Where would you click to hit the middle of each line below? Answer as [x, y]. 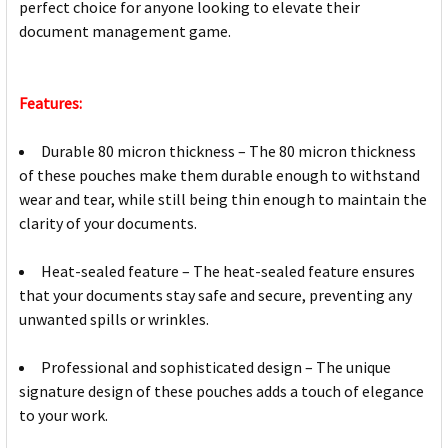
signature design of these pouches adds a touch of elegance [221, 391]
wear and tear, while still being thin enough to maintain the [223, 199]
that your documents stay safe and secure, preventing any [215, 295]
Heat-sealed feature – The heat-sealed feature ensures [228, 271]
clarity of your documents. [108, 223]
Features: [50, 103]
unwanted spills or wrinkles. [114, 319]
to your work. [63, 415]
